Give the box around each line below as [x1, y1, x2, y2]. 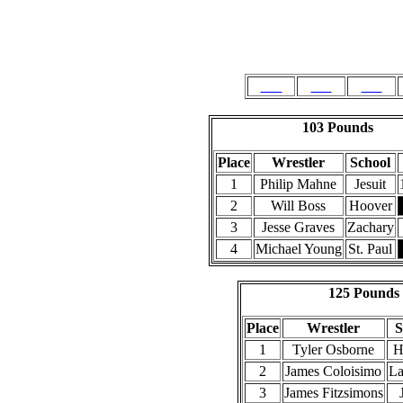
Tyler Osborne [292, 342, 374, 357]
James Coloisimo [285, 363, 381, 379]
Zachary [346, 219, 394, 235]
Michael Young [255, 241, 342, 256]
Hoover [348, 198, 392, 213]
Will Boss [271, 198, 326, 213]
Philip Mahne [260, 176, 336, 192]
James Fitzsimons [283, 385, 383, 400]
